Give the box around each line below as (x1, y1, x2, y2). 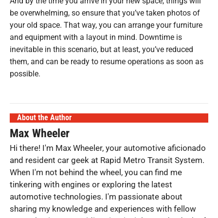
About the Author (17, 113, 72, 122)
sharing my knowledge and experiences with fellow (10, 203, 196, 214)
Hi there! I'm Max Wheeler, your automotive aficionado (10, 143, 206, 153)
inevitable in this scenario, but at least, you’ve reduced (10, 45, 193, 54)
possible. (10, 69, 40, 78)
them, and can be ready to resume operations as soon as (10, 57, 203, 66)
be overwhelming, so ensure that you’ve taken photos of (10, 8, 200, 18)
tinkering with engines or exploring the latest (10, 179, 172, 189)
